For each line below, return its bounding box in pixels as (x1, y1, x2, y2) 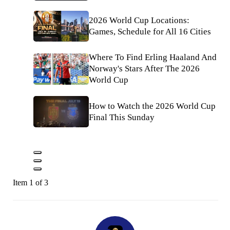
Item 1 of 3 (13, 178, 48, 187)
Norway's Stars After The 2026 (89, 64, 200, 74)
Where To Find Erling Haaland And (89, 52, 217, 63)
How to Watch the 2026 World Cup (89, 101, 216, 111)
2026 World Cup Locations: (89, 15, 189, 25)
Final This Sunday (89, 112, 155, 122)
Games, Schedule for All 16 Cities (89, 26, 211, 36)
